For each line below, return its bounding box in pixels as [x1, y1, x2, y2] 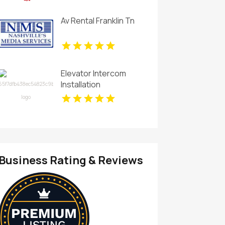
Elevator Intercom [60, 68, 126, 79]
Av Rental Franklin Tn [60, 15, 135, 27]
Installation [60, 79, 100, 90]
